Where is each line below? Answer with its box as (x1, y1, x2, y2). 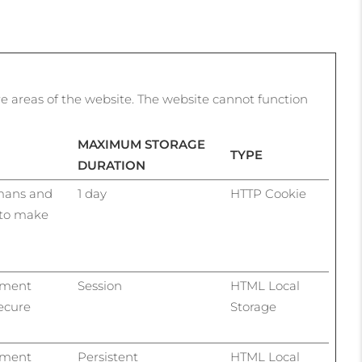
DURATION (78, 158, 145, 173)
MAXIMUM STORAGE (78, 137, 205, 152)
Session (78, 278, 122, 293)
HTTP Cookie (230, 186, 306, 201)
